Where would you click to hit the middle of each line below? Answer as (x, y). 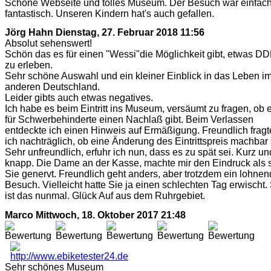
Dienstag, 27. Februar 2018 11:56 (130, 33)
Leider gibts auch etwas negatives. (79, 98)
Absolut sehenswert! (48, 44)
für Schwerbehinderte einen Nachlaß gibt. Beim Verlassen (129, 120)
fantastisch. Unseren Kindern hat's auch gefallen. (109, 13)
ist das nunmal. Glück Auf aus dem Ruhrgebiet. (105, 196)
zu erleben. (29, 65)
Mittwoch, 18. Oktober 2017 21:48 (111, 215)
